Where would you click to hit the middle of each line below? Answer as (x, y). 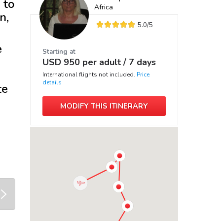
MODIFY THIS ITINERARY (104, 106)
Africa (104, 7)
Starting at (59, 52)
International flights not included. (90, 74)
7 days (142, 62)
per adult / (104, 62)
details (52, 82)
